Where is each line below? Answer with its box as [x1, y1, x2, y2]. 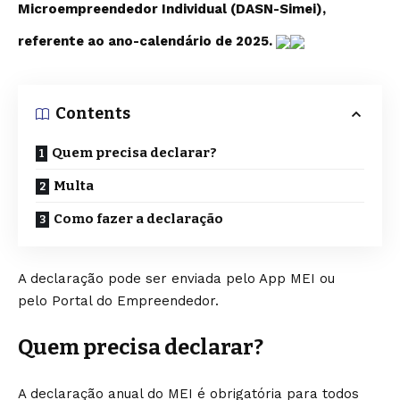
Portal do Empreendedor [52, 293, 215, 309]
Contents [55, 104, 130, 123]
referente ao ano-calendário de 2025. [18, 32, 276, 49]
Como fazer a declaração [54, 211, 223, 227]
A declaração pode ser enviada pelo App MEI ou [18, 271, 335, 287]
